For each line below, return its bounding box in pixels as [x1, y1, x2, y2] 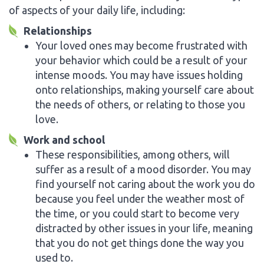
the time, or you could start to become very [35, 207, 239, 219]
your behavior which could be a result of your [35, 54, 247, 66]
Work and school [24, 133, 105, 146]
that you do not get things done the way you [35, 236, 244, 249]
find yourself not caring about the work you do [35, 177, 255, 190]
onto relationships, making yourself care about [35, 83, 254, 95]
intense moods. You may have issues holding [35, 68, 243, 81]
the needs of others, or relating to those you [35, 98, 245, 110]
